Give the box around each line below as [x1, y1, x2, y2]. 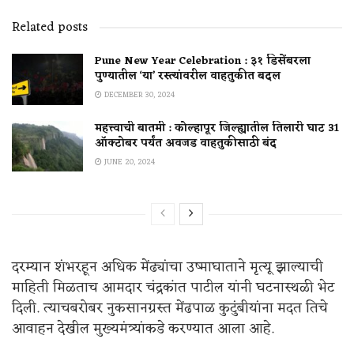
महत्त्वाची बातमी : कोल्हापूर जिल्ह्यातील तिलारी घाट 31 [95, 118, 339, 138]
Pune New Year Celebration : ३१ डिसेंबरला [95, 51, 311, 72]
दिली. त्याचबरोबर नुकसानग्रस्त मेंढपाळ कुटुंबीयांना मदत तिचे [12, 295, 328, 321]
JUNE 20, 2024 [102, 155, 155, 169]
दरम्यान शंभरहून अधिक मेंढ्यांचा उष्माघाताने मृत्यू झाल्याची [12, 254, 323, 280]
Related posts [12, 17, 88, 40]
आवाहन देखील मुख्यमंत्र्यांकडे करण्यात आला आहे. [12, 315, 274, 341]
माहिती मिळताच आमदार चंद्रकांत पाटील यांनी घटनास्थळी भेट [12, 274, 334, 300]
